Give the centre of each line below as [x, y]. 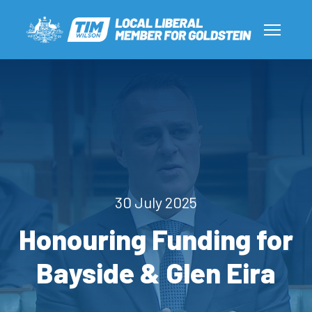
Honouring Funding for [156, 239]
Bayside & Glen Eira [156, 273]
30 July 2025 [156, 202]
